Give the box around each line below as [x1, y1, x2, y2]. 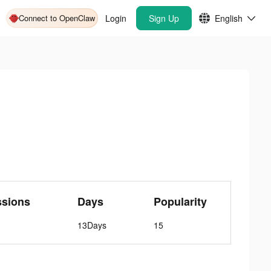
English [215, 12, 243, 24]
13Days [77, 219, 106, 231]
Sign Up [149, 12, 179, 24]
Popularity [153, 194, 207, 209]
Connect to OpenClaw [19, 12, 95, 24]
